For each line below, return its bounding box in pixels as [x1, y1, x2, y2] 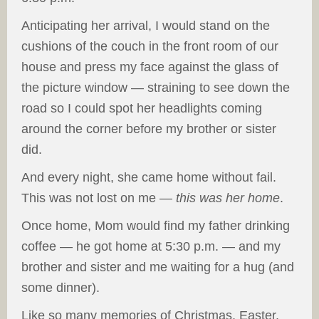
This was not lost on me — [21, 191, 176, 205]
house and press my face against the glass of [21, 60, 278, 74]
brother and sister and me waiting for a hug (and [21, 260, 294, 274]
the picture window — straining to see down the [21, 80, 290, 95]
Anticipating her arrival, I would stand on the [21, 19, 270, 33]
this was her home [176, 191, 280, 205]
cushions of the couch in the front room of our [21, 39, 278, 53]
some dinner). [21, 281, 100, 295]
